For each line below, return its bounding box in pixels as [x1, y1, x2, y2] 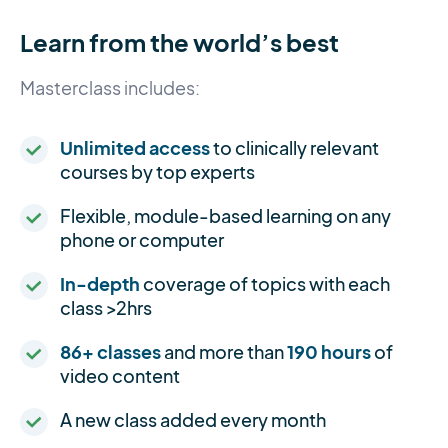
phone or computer [60, 228, 224, 252]
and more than [161, 340, 287, 364]
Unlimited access [60, 136, 210, 160]
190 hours [287, 340, 371, 364]
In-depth [60, 272, 140, 296]
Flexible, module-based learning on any [60, 204, 391, 228]
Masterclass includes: [20, 78, 200, 100]
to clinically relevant [210, 136, 379, 160]
